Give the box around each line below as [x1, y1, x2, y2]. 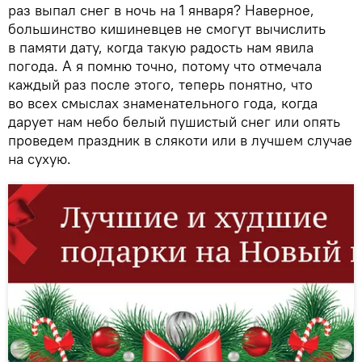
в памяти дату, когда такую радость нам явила [8, 37, 314, 57]
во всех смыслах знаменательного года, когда [8, 93, 318, 112]
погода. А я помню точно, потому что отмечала [8, 56, 322, 75]
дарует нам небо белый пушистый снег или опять [8, 112, 340, 131]
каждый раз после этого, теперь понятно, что [8, 74, 313, 94]
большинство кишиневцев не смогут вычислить [8, 19, 326, 38]
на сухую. [8, 149, 71, 168]
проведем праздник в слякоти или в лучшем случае [8, 130, 352, 149]
